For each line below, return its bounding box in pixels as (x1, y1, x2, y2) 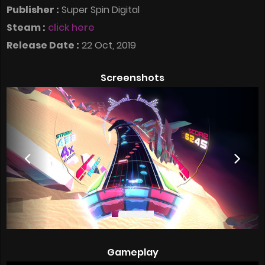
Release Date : (7, 38, 79, 53)
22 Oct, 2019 (79, 38, 136, 53)
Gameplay (106, 245, 159, 259)
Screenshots (101, 71, 164, 85)
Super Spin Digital (59, 3, 140, 17)
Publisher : (7, 3, 59, 17)
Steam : (7, 21, 46, 35)
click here (48, 21, 95, 35)
